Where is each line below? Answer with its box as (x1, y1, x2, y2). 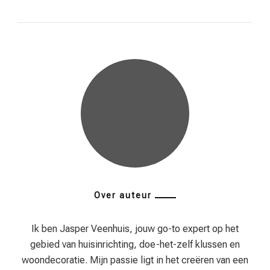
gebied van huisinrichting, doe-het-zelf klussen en (30, 239, 240, 251)
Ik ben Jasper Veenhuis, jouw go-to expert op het (31, 223, 239, 235)
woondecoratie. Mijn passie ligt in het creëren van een (22, 254, 248, 266)
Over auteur (94, 190, 152, 201)
